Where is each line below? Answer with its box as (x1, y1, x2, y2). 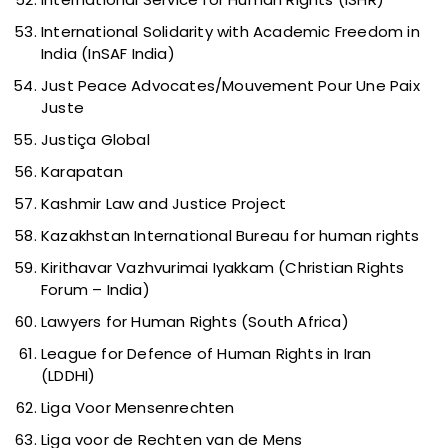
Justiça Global (41, 129, 150, 151)
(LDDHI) (41, 365, 96, 387)
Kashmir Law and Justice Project (41, 193, 287, 215)
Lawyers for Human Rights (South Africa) (41, 311, 349, 333)
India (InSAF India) (41, 43, 175, 65)
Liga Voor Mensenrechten (41, 397, 235, 419)
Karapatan (41, 161, 123, 183)
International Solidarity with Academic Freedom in (41, 21, 420, 43)
